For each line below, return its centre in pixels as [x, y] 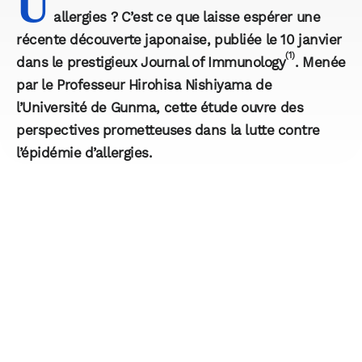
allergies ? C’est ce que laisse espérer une [187, 17]
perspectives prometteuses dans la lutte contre [168, 130]
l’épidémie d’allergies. [84, 153]
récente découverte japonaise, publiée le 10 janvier [179, 40]
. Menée [320, 63]
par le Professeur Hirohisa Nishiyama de [144, 85]
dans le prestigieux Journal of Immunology [151, 63]
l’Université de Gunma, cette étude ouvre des [160, 108]
